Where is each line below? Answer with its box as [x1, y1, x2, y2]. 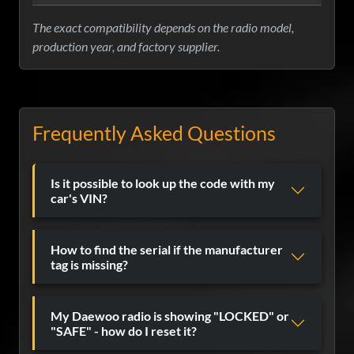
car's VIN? [51, 190, 107, 206]
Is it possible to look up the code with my [51, 175, 275, 191]
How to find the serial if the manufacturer [51, 242, 283, 258]
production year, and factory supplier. [32, 39, 220, 55]
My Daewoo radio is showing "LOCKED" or [51, 308, 289, 324]
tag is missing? [51, 257, 128, 273]
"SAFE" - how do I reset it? [51, 323, 197, 339]
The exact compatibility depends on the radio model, [32, 20, 294, 36]
